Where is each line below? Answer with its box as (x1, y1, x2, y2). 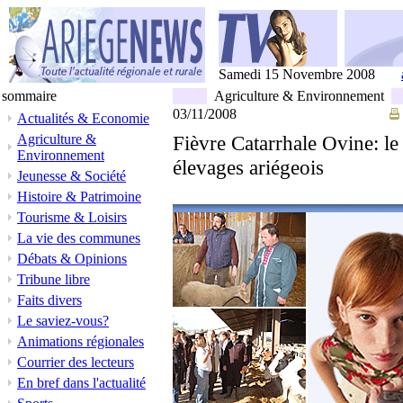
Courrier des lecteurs (17, 354, 134, 370)
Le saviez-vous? (17, 313, 109, 328)
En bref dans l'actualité (17, 375, 146, 390)
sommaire (2, 88, 57, 103)
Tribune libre (17, 272, 90, 287)
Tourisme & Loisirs (17, 210, 127, 225)
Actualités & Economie (17, 111, 149, 126)
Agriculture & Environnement (207, 88, 391, 103)
